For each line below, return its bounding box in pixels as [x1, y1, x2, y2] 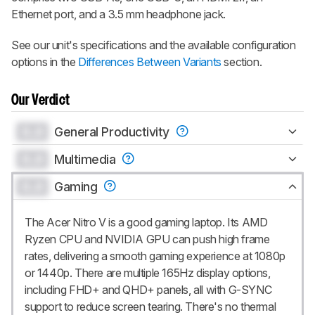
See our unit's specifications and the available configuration [11, 37, 296, 52]
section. [221, 54, 262, 69]
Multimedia [54, 151, 120, 167]
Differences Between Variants [78, 54, 221, 69]
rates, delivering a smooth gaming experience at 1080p [25, 248, 285, 263]
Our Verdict [11, 94, 70, 107]
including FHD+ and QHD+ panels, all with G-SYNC [25, 282, 272, 297]
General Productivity [54, 124, 173, 139]
